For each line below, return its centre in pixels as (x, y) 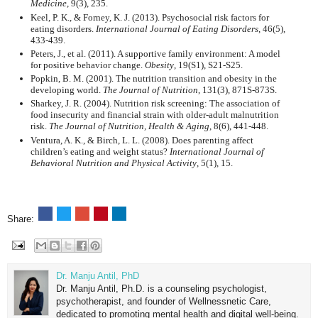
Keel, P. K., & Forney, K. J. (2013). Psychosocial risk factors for (149, 17)
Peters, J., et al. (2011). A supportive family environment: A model (155, 53)
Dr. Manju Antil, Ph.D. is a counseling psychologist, (161, 289)
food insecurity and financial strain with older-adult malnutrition (154, 115)
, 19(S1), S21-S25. (208, 65)
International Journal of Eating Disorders (177, 28)
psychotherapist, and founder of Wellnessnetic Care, (164, 302)
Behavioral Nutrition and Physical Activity (113, 163)
